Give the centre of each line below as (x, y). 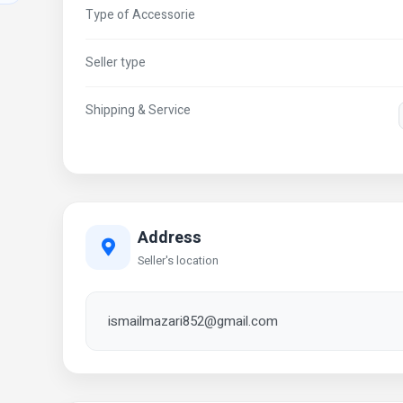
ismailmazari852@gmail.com (193, 321)
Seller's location (178, 260)
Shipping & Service (138, 110)
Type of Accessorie (140, 15)
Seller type (116, 63)
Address (170, 237)
